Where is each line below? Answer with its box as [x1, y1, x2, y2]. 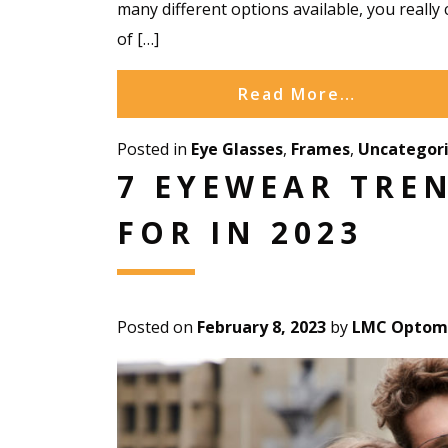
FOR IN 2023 [117, 211, 363, 253]
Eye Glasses [191, 137, 283, 160]
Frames [291, 137, 350, 160]
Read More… [238, 82, 356, 105]
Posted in [117, 137, 191, 160]
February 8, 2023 [197, 315, 326, 338]
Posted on [117, 315, 197, 338]
